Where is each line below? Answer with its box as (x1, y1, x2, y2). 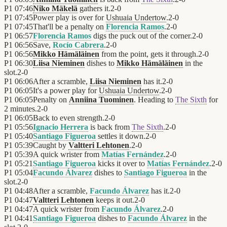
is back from (88, 123, 132, 132)
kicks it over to (96, 159, 147, 168)
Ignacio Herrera (33, 123, 88, 132)
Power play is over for (33, 13, 106, 22)
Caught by (33, 141, 68, 150)
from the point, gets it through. (99, 50, 198, 59)
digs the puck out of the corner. (91, 31, 192, 41)
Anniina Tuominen (69, 95, 134, 104)
